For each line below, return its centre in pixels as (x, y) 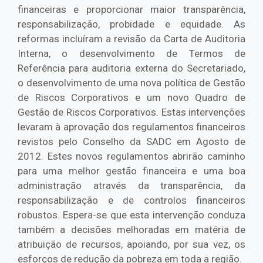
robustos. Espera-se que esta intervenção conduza (131, 215)
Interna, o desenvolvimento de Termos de (131, 54)
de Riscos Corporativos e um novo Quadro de (131, 98)
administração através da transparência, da (131, 186)
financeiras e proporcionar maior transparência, (131, 10)
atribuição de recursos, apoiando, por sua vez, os (131, 245)
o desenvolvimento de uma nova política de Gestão (131, 83)
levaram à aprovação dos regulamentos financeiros (131, 127)
